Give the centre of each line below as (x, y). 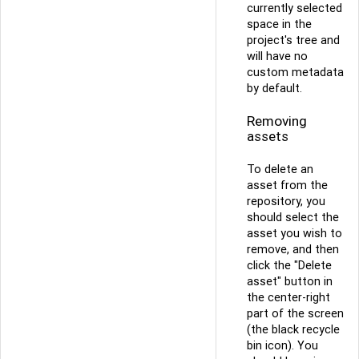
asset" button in (290, 282)
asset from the (287, 186)
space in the (279, 24)
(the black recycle (293, 330)
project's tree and (293, 40)
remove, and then (293, 250)
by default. (274, 89)
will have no (277, 56)
